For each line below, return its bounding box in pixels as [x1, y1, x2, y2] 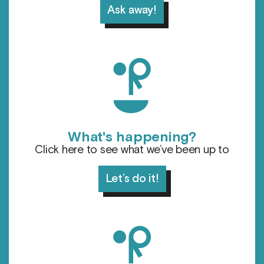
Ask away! [107, 3, 157, 18]
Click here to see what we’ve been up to [35, 143, 229, 158]
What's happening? [68, 128, 196, 147]
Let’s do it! [105, 171, 159, 187]
